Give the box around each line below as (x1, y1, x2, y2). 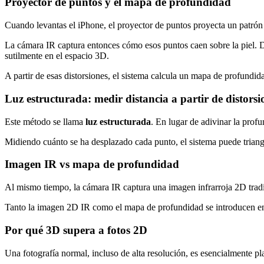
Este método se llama (5, 116, 85, 127)
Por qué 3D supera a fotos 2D (5, 223, 147, 236)
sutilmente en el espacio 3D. (5, 51, 109, 61)
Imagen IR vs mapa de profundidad (5, 158, 179, 171)
